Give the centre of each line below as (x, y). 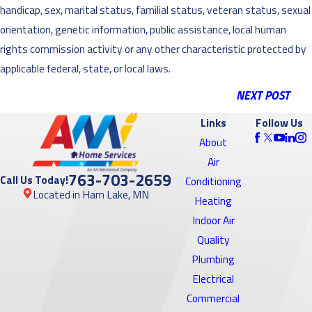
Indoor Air (213, 220)
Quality (213, 239)
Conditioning (213, 181)
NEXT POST (263, 96)
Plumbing (213, 259)
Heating (213, 200)
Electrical (213, 278)
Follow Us (279, 122)
